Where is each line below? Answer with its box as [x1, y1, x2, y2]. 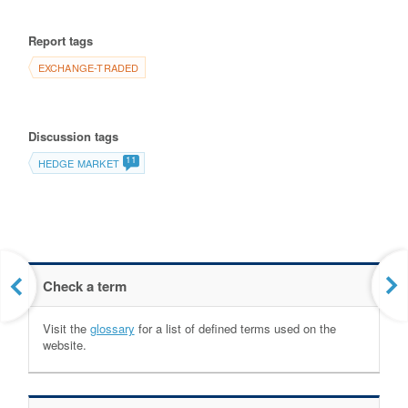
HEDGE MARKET [37, 156, 119, 171]
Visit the [42, 319, 90, 337]
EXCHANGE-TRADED [37, 60, 139, 76]
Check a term [42, 275, 127, 296]
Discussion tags [27, 127, 118, 146]
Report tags [27, 32, 93, 50]
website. [42, 335, 87, 353]
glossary [89, 319, 135, 337]
